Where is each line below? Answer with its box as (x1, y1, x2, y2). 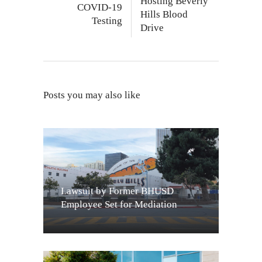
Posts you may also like (43, 89, 140, 101)
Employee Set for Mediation (61, 198, 177, 210)
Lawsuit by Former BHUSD (61, 185, 174, 196)
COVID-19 (77, 1, 122, 13)
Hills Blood (140, 8, 188, 20)
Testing (92, 15, 122, 26)
